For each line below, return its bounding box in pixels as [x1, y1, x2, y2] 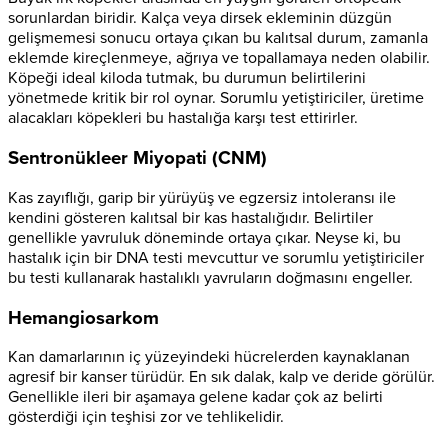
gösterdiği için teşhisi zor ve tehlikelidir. [8, 407, 284, 428]
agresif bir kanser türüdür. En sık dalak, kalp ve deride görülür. [8, 367, 435, 388]
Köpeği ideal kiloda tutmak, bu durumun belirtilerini [8, 68, 366, 89]
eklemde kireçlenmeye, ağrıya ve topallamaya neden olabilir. [8, 48, 430, 69]
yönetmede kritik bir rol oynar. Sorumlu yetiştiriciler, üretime [8, 88, 424, 109]
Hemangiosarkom [8, 306, 159, 329]
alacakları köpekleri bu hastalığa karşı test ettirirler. [8, 108, 358, 129]
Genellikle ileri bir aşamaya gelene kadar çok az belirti [8, 387, 383, 408]
